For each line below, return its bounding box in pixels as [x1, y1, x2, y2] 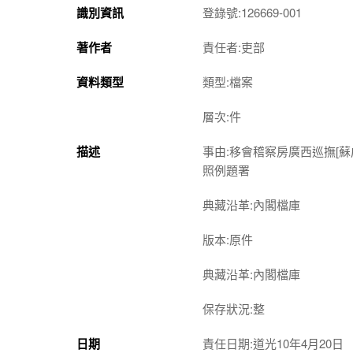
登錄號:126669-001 [203, 3, 302, 20]
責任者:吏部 [203, 38, 265, 55]
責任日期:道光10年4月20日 [203, 334, 344, 351]
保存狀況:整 [203, 299, 265, 317]
